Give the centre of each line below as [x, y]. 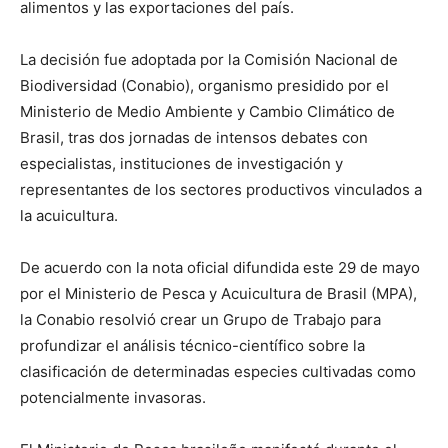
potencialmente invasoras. [113, 397]
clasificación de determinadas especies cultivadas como [218, 371]
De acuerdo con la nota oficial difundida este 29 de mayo [220, 267]
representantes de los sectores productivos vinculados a [221, 189]
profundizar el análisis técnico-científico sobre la [192, 345]
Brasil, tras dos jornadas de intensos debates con [194, 137]
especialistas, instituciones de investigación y [181, 163]
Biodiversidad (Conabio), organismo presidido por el [204, 85]
